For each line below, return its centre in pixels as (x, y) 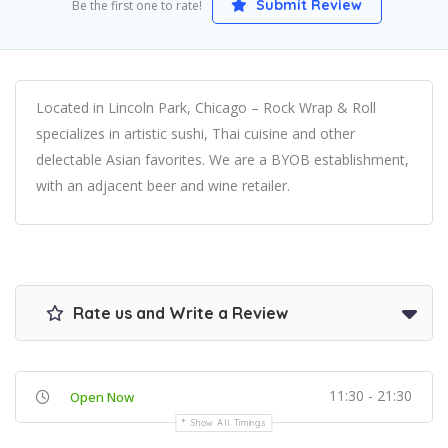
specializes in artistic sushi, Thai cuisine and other (195, 134)
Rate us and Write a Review (178, 313)
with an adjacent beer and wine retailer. (163, 186)
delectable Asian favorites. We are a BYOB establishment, (222, 160)
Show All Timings (229, 423)
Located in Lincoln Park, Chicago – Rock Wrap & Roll (206, 108)
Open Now (102, 397)
